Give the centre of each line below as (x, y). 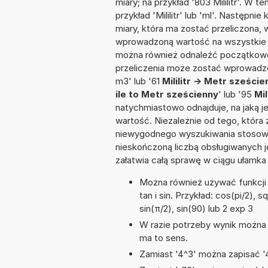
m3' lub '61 (139, 81)
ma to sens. (164, 238)
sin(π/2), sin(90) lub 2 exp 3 (196, 209)
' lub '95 (236, 95)
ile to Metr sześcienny (167, 95)
